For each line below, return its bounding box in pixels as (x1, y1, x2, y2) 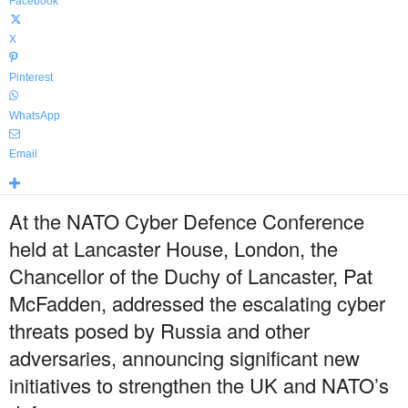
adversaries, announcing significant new (9, 343, 360, 372)
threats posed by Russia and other (9, 316, 310, 344)
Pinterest (9, 71, 53, 84)
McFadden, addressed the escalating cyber (9, 289, 385, 317)
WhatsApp (9, 109, 60, 122)
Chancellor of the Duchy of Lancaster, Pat (9, 261, 372, 290)
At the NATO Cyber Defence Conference (9, 207, 364, 235)
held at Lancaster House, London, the (9, 234, 338, 262)
